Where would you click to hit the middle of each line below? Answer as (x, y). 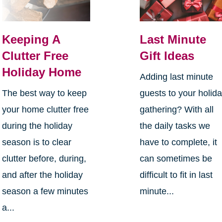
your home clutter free (45, 109)
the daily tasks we (175, 126)
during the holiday (37, 126)
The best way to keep (44, 93)
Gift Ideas (167, 55)
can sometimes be (176, 158)
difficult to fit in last (176, 175)
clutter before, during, (44, 158)
